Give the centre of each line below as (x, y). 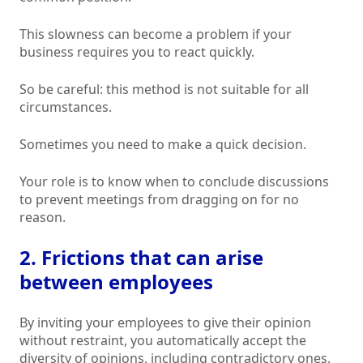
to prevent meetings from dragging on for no (159, 200)
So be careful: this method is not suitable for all (164, 90)
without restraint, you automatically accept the (163, 341)
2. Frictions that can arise (141, 258)
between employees (116, 282)
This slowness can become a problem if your (156, 34)
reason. (43, 218)
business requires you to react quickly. (137, 52)
